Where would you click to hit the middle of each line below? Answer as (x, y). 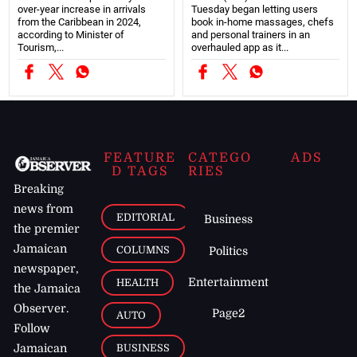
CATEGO (220, 157)
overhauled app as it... (240, 47)
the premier (47, 229)
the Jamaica (47, 289)
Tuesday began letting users (255, 9)
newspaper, (47, 269)
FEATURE (140, 157)
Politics (229, 251)
